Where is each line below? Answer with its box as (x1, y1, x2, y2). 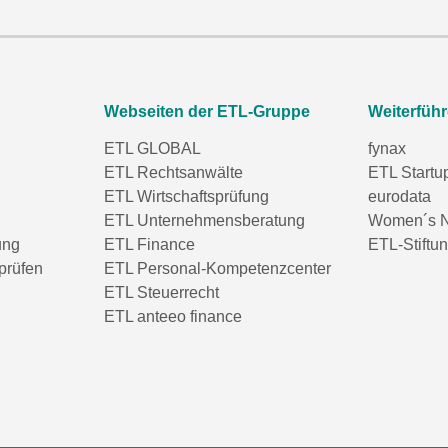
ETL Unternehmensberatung (104, 212, 305, 229)
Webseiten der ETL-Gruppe (104, 103, 310, 120)
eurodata (368, 188, 431, 205)
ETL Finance (104, 236, 195, 253)
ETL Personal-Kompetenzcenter (104, 260, 331, 277)
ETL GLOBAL (104, 140, 201, 157)
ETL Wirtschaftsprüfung (104, 188, 269, 205)
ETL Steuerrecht (104, 284, 219, 301)
